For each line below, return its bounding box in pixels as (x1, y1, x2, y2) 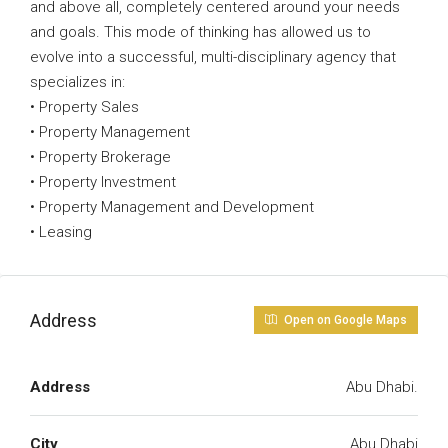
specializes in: (30, 73, 125, 91)
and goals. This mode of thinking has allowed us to (30, 23, 371, 41)
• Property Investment (30, 173, 176, 191)
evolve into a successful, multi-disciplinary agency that (30, 48, 396, 66)
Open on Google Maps (281, 313, 407, 327)
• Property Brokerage (30, 148, 171, 166)
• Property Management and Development (30, 198, 314, 216)
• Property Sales (30, 98, 139, 116)
